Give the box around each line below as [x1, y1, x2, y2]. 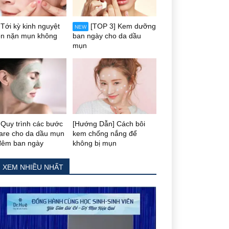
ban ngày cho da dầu [73, 31, 141, 40]
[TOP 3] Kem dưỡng [90, 21, 156, 30]
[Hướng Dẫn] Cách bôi [73, 120, 145, 128]
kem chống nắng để [73, 129, 137, 138]
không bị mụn [73, 139, 117, 148]
